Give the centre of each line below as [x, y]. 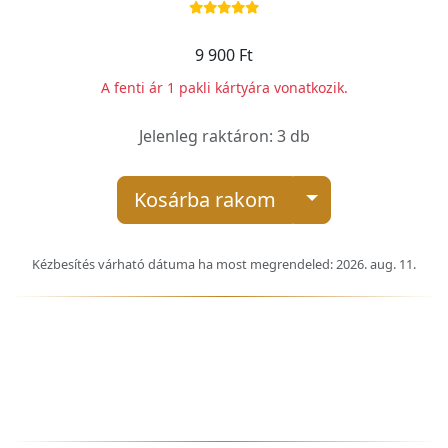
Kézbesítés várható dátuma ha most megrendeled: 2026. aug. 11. [224, 263]
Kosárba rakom [205, 199]
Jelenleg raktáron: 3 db [224, 135]
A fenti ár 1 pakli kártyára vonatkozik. [224, 87]
